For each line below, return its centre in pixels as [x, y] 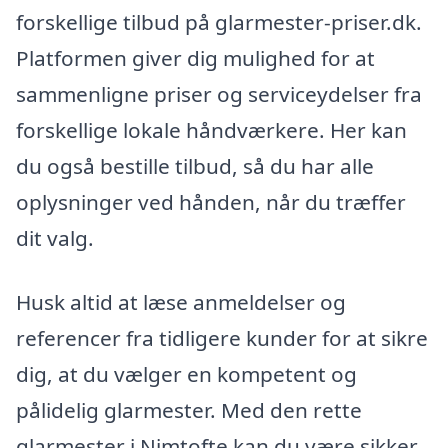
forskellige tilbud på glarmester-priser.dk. [219, 22]
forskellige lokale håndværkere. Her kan [211, 130]
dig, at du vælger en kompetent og [186, 373]
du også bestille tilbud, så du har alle [195, 166]
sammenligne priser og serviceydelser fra [219, 94]
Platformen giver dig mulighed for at [195, 58]
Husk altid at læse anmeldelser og [181, 301]
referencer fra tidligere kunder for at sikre [222, 337]
